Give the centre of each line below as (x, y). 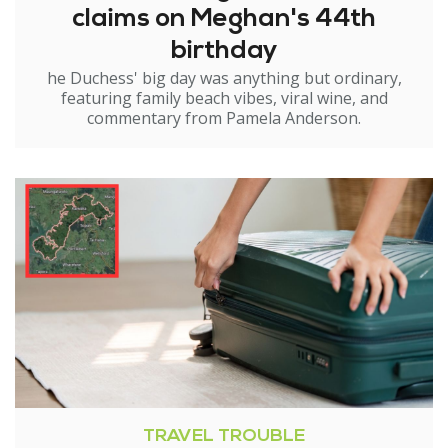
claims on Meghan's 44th (224, 19)
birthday (224, 51)
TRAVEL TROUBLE (224, 436)
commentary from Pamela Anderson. (224, 118)
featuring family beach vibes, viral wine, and (224, 98)
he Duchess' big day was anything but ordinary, (224, 78)
